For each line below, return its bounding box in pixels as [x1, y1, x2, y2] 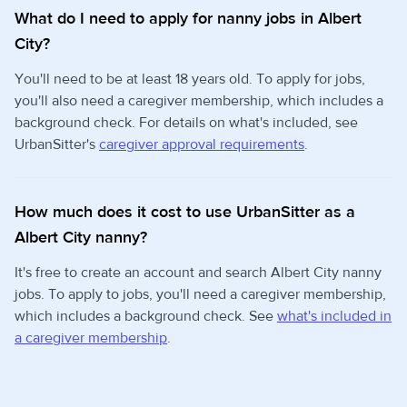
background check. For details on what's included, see [15, 114, 358, 132]
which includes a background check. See [15, 307, 277, 325]
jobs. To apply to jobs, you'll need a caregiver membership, [15, 285, 386, 303]
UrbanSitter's [15, 135, 99, 154]
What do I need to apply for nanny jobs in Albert [15, 8, 362, 29]
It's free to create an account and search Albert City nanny [15, 263, 382, 282]
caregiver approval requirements [99, 135, 304, 154]
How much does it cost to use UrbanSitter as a [15, 202, 355, 223]
